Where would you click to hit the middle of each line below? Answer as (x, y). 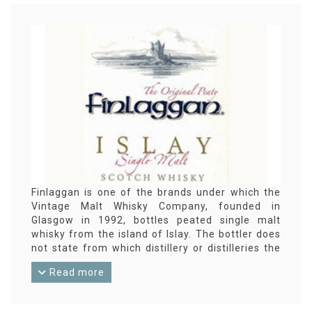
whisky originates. (77, 262)
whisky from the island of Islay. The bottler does (156, 234)
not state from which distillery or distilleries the (156, 248)
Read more (76, 273)
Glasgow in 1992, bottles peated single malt (156, 220)
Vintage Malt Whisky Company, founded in (156, 206)
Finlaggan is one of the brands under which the (156, 193)
